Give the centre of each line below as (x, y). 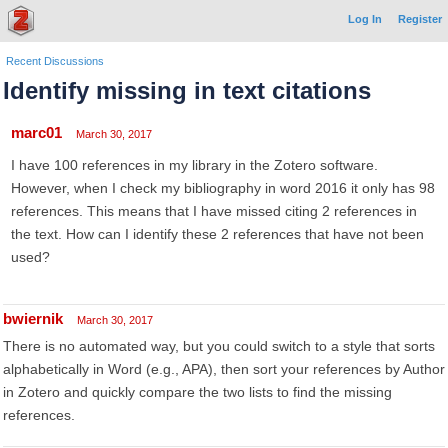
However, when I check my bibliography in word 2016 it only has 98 (223, 188)
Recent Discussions (55, 61)
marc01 (36, 132)
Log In (365, 19)
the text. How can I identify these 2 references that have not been (217, 234)
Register (420, 19)
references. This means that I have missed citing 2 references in (214, 211)
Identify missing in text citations (187, 90)
